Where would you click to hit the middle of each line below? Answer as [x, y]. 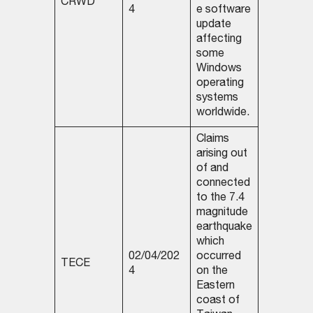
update [213, 26]
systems [217, 99]
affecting [219, 40]
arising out [221, 155]
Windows [219, 70]
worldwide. [223, 114]
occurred [218, 257]
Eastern [215, 287]
